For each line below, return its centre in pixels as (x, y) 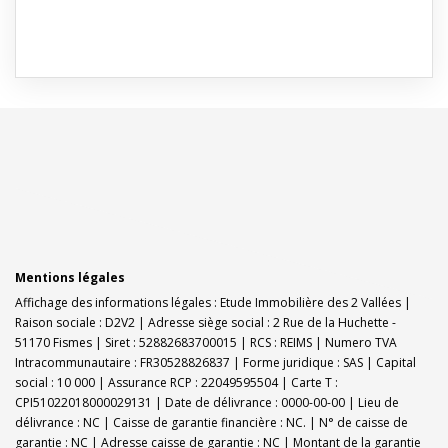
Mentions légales (70, 278)
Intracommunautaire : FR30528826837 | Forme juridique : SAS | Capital (215, 363)
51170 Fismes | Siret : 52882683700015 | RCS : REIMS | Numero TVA (206, 343)
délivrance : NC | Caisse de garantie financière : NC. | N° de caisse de (211, 423)
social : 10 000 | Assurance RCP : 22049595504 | (153, 383)
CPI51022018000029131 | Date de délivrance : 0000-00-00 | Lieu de (207, 403)
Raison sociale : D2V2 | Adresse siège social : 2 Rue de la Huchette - (205, 323)
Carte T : (314, 383)
